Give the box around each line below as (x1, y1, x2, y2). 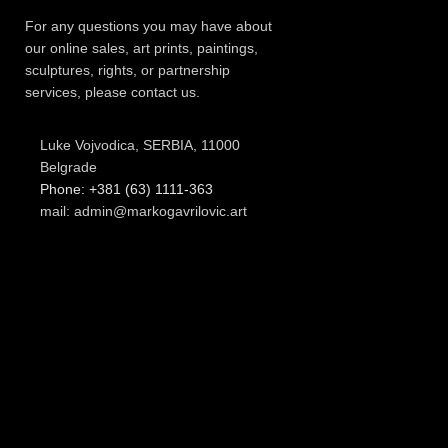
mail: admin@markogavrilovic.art (39, 202, 247, 219)
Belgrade (39, 158, 97, 175)
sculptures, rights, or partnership (25, 62, 231, 79)
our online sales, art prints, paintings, (25, 40, 259, 57)
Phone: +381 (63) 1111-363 (39, 180, 213, 197)
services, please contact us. (25, 84, 201, 101)
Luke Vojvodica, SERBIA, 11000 (39, 136, 240, 153)
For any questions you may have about (25, 18, 273, 35)
